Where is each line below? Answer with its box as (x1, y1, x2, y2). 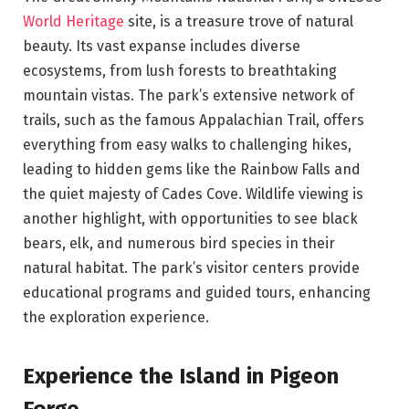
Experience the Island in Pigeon (23, 362, 339, 389)
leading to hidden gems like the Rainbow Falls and (23, 161, 361, 179)
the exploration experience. (23, 309, 209, 327)
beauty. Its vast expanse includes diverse (23, 37, 300, 56)
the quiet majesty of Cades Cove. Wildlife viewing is (23, 185, 363, 204)
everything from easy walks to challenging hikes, (23, 136, 351, 154)
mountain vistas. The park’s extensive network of (23, 87, 354, 105)
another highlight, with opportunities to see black (23, 210, 358, 228)
